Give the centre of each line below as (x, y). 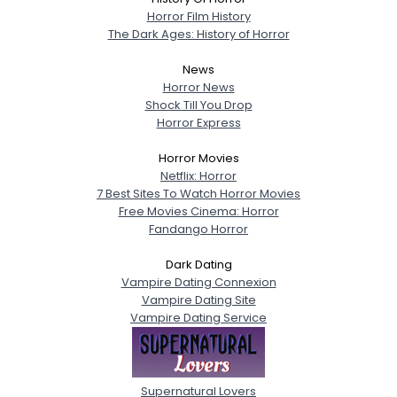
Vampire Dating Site (198, 300)
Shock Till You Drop (198, 105)
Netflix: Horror (198, 176)
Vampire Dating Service (198, 318)
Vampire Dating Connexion (198, 282)
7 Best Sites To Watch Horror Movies (198, 194)
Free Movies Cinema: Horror (198, 211)
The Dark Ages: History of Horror (198, 34)
